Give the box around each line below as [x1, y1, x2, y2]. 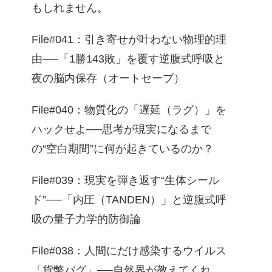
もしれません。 [32, 2, 108, 15]
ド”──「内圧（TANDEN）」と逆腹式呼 [32, 194, 226, 206]
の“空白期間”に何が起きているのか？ [32, 143, 214, 155]
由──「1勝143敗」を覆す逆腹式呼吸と [32, 53, 225, 66]
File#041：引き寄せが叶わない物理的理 [32, 33, 226, 46]
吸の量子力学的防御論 [32, 213, 141, 226]
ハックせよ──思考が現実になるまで [32, 123, 211, 136]
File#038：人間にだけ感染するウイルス [32, 245, 226, 257]
